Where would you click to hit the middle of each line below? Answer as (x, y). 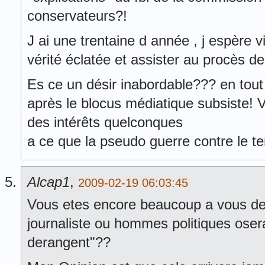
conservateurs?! (77, 16)
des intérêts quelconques (105, 122)
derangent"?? (69, 242)
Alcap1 (49, 182)
